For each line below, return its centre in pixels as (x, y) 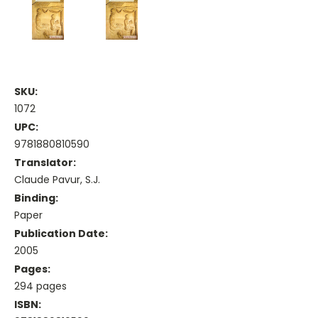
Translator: (45, 162)
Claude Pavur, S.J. (57, 179)
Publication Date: (61, 233)
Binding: (36, 198)
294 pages (40, 286)
